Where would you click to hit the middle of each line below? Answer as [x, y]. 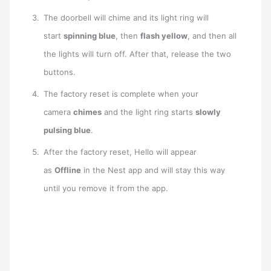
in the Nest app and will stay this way [153, 170]
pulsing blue [67, 130]
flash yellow [164, 36]
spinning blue [90, 36]
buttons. [60, 72]
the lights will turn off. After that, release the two [138, 54]
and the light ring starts [149, 112]
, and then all [212, 36]
